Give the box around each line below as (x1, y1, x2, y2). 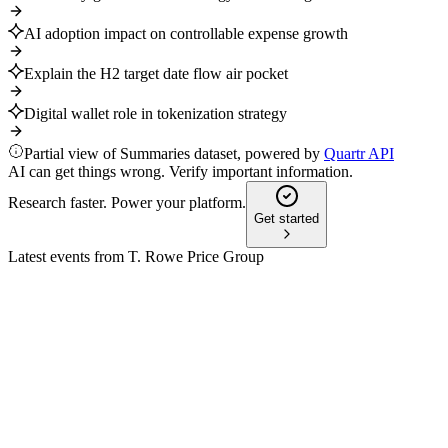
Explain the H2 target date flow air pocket (24, 65, 288, 83)
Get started (254, 211, 319, 227)
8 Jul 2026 (48, 364, 114, 382)
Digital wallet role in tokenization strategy (24, 105, 287, 123)
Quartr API (324, 145, 394, 163)
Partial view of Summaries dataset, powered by (24, 145, 324, 163)
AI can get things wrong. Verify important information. (8, 163, 353, 181)
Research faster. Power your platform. (8, 194, 246, 212)
